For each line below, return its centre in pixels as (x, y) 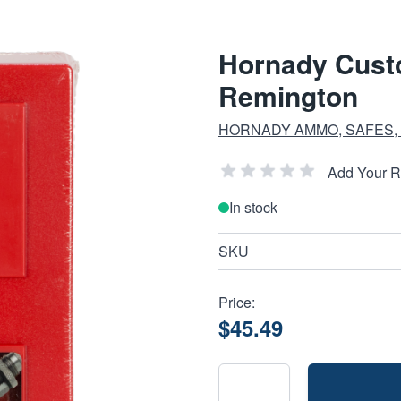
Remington (288, 95)
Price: (237, 302)
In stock (253, 207)
